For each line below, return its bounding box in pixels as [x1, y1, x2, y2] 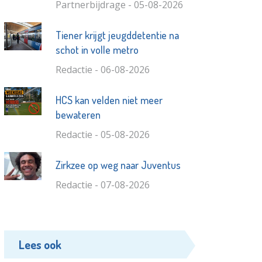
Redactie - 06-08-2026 [55, 63, 150, 77]
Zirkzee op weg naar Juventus [55, 158, 181, 172]
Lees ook [19, 237, 62, 253]
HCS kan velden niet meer [55, 94, 163, 107]
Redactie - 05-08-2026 [55, 128, 150, 142]
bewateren [55, 108, 101, 122]
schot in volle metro [55, 43, 139, 57]
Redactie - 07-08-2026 [55, 178, 150, 192]
